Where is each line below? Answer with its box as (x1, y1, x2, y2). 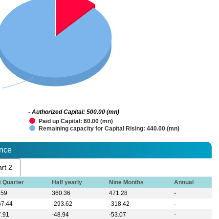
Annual (174, 179, 194, 186)
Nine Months (109, 179, 144, 186)
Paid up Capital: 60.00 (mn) (39, 118, 113, 125)
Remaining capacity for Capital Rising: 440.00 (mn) (39, 125, 179, 132)
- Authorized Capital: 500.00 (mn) (28, 109, 119, 116)
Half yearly (52, 179, 83, 186)
